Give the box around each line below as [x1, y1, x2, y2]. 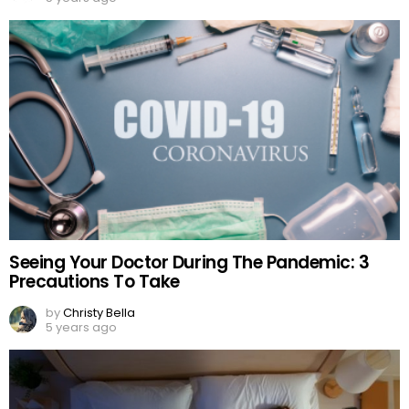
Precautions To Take [9, 269, 180, 295]
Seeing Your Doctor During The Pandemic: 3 [9, 250, 370, 276]
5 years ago [46, 319, 117, 337]
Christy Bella [63, 304, 135, 322]
